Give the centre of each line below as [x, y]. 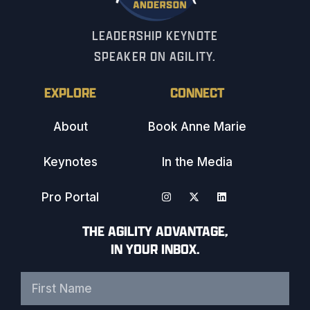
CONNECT [198, 142]
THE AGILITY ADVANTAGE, [155, 280]
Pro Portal [71, 247]
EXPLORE [71, 142]
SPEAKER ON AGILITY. [155, 106]
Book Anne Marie [198, 176]
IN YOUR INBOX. [155, 298]
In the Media [198, 211]
